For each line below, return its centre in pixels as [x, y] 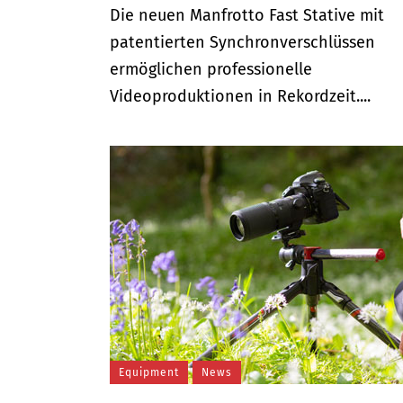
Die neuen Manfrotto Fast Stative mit [247, 15]
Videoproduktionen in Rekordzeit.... [240, 96]
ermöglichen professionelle [211, 69]
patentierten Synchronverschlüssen [242, 42]
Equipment [149, 372]
